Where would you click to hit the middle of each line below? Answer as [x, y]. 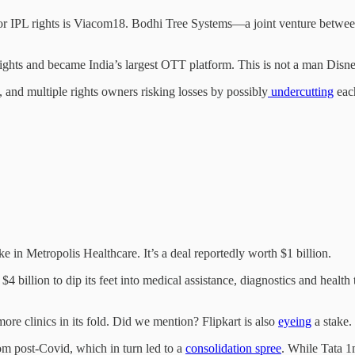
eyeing [295, 322]
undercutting [301, 92]
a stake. [332, 322]
